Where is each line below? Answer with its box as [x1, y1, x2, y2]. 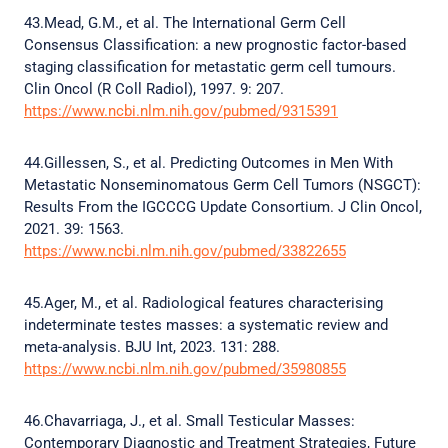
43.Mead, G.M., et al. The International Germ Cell [24, 14, 346, 32]
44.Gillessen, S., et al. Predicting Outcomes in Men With [24, 154, 393, 172]
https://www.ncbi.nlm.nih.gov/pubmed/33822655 [24, 242, 346, 260]
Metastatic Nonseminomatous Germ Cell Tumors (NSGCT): [24, 176, 421, 194]
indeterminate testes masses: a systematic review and [24, 316, 388, 334]
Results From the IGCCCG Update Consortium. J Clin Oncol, [24, 198, 422, 216]
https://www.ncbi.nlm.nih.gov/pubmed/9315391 [24, 102, 338, 120]
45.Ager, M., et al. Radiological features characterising [24, 294, 383, 312]
